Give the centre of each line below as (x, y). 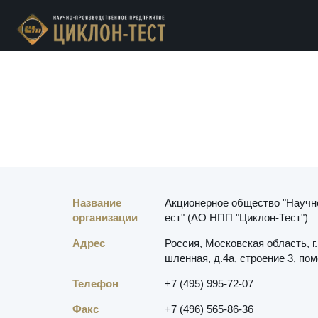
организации (105, 218)
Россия (182, 243)
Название (97, 203)
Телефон (95, 284)
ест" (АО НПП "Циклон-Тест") (236, 218)
